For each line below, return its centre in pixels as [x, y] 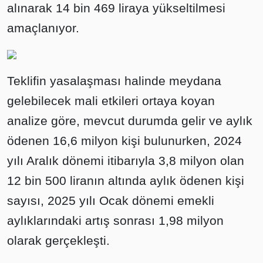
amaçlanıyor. [43, 28]
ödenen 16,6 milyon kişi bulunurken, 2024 [124, 141]
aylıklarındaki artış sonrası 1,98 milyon [115, 220]
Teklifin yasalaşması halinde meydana [114, 81]
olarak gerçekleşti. [58, 240]
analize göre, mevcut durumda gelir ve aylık [130, 121]
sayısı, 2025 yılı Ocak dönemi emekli [111, 200]
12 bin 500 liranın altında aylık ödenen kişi [126, 181]
